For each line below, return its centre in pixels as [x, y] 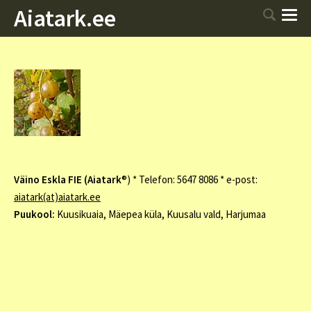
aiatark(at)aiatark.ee [57, 197]
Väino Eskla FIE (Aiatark [68, 179]
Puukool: [35, 214]
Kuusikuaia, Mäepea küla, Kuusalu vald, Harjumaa [161, 214]
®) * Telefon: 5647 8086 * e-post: [190, 179]
